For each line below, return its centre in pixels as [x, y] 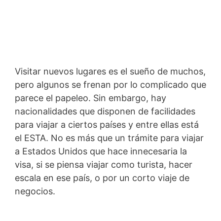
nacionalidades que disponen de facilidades [105, 111]
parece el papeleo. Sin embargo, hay [91, 98]
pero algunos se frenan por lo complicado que [110, 84]
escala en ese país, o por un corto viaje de [102, 178]
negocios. [35, 191]
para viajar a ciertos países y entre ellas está [107, 124]
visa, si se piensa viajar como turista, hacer [104, 164]
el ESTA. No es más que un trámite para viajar [109, 138]
